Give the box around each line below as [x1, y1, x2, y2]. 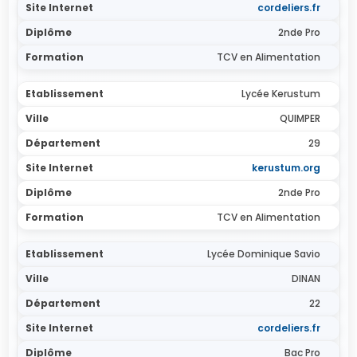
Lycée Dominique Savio [206, 247, 320, 261]
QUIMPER [279, 112, 320, 125]
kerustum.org [251, 161, 320, 175]
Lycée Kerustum [241, 87, 320, 100]
